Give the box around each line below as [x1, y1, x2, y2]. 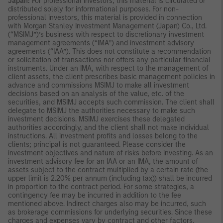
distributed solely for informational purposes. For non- [8, 4, 179, 13]
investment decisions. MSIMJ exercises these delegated [8, 114, 185, 123]
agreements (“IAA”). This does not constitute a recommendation [8, 47, 211, 56]
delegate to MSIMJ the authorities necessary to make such [8, 106, 195, 115]
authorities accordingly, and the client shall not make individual [8, 123, 209, 132]
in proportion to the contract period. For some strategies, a [8, 182, 194, 191]
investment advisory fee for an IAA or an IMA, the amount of [8, 157, 198, 166]
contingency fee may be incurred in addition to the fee [8, 191, 181, 200]
